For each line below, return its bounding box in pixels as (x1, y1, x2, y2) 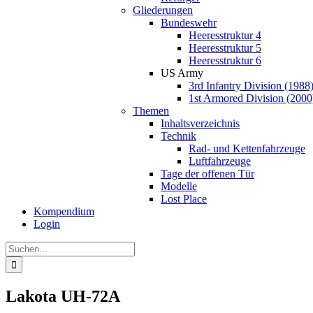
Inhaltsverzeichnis (161, 117, 240, 129)
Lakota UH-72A (6, 286, 120, 305)
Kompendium (34, 205, 94, 217)
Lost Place (161, 193, 207, 205)
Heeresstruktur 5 (189, 42, 261, 54)
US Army (161, 67, 203, 79)
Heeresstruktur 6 (189, 54, 261, 66)
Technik (161, 130, 196, 142)
